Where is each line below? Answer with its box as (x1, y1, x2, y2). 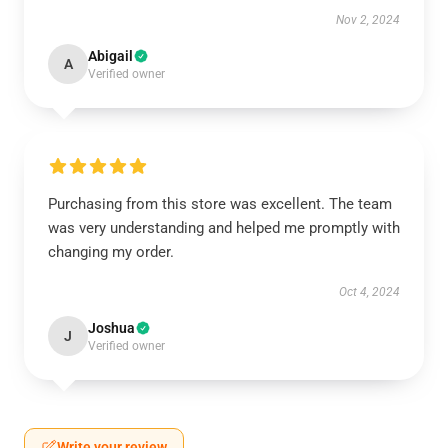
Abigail (88, 48, 133, 64)
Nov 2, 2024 (336, 13, 400, 27)
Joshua (88, 320, 135, 336)
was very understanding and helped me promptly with (48, 219, 400, 237)
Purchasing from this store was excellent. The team (48, 195, 392, 213)
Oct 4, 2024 (339, 285, 400, 299)
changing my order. (48, 243, 174, 261)
